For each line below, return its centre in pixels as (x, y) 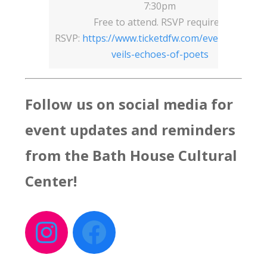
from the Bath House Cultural (131, 156)
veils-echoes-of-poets (160, 55)
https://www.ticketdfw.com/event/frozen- (174, 38)
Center (49, 181)
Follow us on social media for (129, 104)
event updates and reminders (131, 130)
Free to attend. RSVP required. (160, 22)
